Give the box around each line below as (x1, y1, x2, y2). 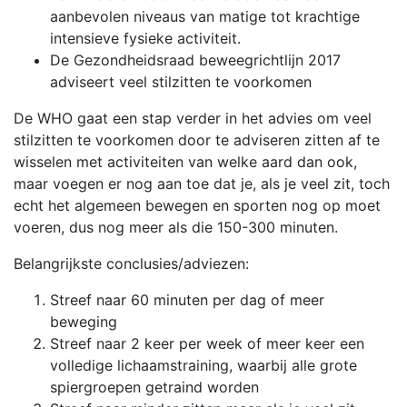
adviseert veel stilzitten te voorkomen (50, 72, 312, 91)
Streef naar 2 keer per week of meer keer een (50, 333, 364, 352)
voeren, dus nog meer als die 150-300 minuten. (14, 217, 338, 236)
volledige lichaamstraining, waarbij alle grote (50, 355, 357, 374)
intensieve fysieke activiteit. (50, 28, 241, 47)
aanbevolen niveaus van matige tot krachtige (50, 6, 360, 25)
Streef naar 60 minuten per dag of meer (50, 290, 324, 309)
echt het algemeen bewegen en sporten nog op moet (14, 195, 381, 214)
